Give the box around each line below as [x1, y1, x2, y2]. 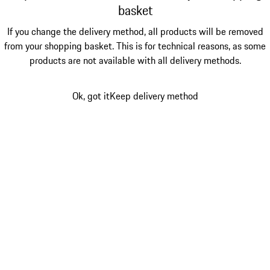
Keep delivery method [109, 89, 198, 104]
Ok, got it [72, 89, 110, 104]
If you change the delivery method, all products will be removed [7, 24, 263, 39]
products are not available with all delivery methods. [29, 52, 241, 67]
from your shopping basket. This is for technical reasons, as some [4, 38, 266, 53]
